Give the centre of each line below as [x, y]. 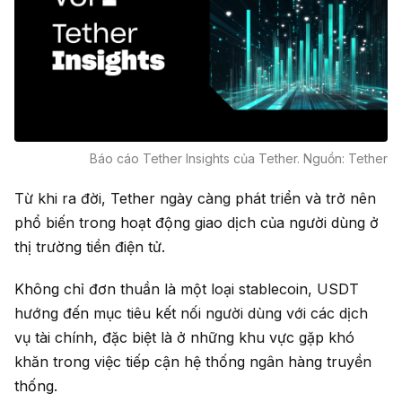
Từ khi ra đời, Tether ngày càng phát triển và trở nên [195, 199]
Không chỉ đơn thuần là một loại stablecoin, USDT [187, 289]
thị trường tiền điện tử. [90, 247]
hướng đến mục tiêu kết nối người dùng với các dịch [191, 314]
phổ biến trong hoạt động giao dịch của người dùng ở [197, 223]
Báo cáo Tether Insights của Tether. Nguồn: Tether [239, 159]
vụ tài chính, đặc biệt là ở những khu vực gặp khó [184, 338]
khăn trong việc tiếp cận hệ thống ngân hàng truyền [193, 362]
